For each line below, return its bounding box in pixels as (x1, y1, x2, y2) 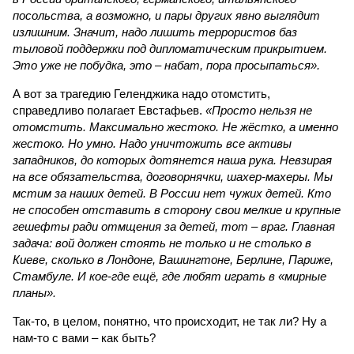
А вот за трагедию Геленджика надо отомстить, (13, 87, 270, 100)
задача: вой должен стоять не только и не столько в (13, 236, 311, 250)
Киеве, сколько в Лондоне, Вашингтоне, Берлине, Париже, (13, 253, 333, 266)
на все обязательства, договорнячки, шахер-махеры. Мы (13, 170, 333, 183)
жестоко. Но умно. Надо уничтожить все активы (13, 137, 292, 150)
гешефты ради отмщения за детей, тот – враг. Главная (13, 220, 335, 233)
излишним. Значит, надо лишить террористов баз (13, 25, 297, 39)
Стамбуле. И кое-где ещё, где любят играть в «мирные (13, 269, 326, 283)
